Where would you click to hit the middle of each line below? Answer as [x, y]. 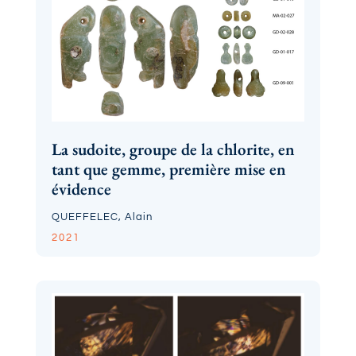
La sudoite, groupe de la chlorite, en [173, 149]
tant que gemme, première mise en [168, 169]
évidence [81, 189]
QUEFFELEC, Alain [102, 217]
